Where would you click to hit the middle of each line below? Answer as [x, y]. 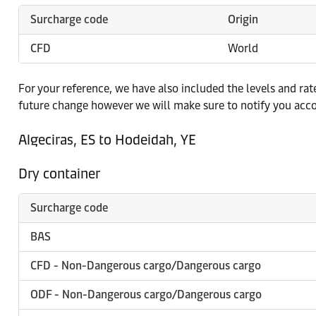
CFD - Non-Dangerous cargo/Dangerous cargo [146, 266]
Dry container [59, 174]
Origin [243, 19]
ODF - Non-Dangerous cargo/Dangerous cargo [146, 294]
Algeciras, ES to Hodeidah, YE [107, 140]
